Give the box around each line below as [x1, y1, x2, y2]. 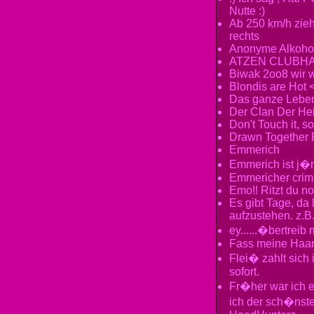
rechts [229, 30, 259, 42]
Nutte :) [229, 5, 265, 17]
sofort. [229, 266, 259, 278]
